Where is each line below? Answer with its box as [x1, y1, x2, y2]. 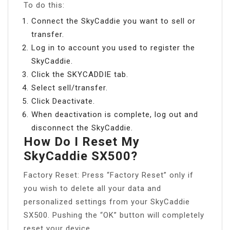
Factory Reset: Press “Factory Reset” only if [24, 170, 194, 180]
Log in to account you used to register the [31, 43, 195, 52]
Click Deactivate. [31, 96, 95, 106]
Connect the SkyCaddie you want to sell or [31, 16, 196, 26]
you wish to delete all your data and [24, 183, 161, 193]
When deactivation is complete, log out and [31, 109, 198, 119]
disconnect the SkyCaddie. [31, 123, 133, 132]
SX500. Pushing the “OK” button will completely [24, 210, 204, 220]
